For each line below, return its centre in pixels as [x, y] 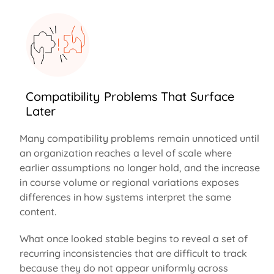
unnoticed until [224, 138]
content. [39, 211]
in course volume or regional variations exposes [129, 182]
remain [173, 138]
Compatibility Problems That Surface [130, 96]
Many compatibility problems [88, 138]
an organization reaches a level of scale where [125, 153]
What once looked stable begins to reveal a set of [133, 238]
